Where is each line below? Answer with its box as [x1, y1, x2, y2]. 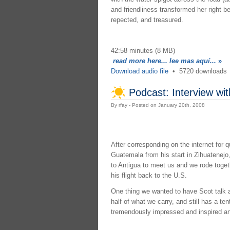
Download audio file [110, 67, 168, 75]
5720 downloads [179, 67, 227, 75]
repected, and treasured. [110, 15, 183, 24]
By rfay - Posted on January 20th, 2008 [110, 102, 205, 108]
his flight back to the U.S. [110, 171, 187, 180]
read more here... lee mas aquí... [112, 56, 216, 65]
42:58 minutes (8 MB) [110, 46, 175, 54]
